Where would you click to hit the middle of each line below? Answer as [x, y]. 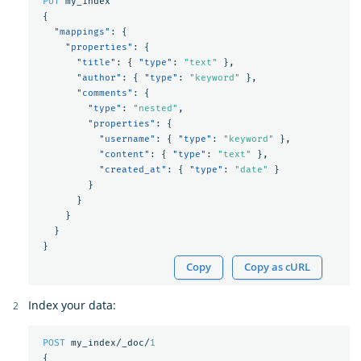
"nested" [155, 108]
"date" [251, 169]
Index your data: [72, 305]
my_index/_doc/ [110, 342]
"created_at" [133, 169]
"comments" [104, 93]
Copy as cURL [278, 268]
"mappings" [82, 31]
